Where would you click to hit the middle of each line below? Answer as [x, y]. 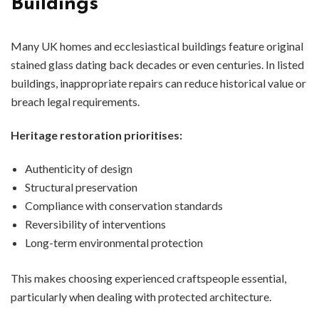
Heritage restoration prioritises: [96, 135]
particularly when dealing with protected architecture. [141, 297]
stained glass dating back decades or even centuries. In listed [157, 65]
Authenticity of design [79, 169]
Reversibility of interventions [95, 224]
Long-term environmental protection [114, 243]
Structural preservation [81, 187]
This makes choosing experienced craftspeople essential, [148, 278]
